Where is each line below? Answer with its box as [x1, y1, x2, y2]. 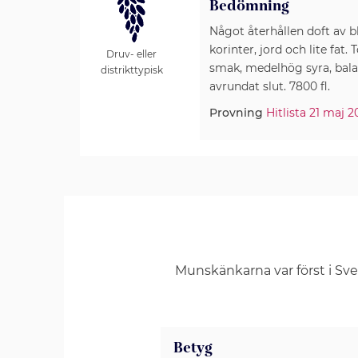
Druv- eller [106, 48, 157, 61]
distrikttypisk [100, 64, 163, 77]
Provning [209, 105, 263, 120]
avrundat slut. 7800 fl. [209, 79, 330, 93]
